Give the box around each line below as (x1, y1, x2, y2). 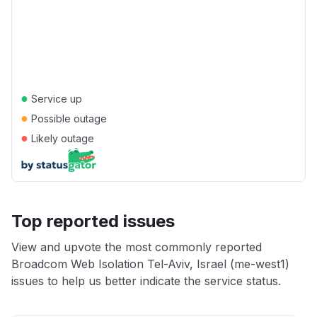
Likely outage (28, 132, 94, 144)
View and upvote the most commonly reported (11, 240, 262, 254)
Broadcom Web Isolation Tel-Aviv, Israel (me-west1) (11, 257, 289, 271)
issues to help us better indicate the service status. (11, 274, 281, 288)
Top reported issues (11, 211, 175, 231)
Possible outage (28, 113, 107, 125)
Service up (28, 93, 82, 105)
